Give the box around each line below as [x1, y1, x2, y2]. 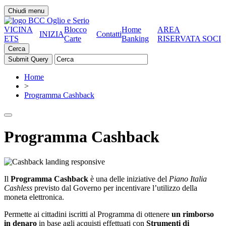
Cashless [4, 183, 32, 192]
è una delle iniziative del [88, 174, 169, 183]
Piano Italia [169, 174, 207, 183]
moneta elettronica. [4, 192, 64, 201]
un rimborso [172, 209, 214, 218]
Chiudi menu [8, 7, 44, 15]
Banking [122, 34, 149, 43]
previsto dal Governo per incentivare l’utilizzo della [32, 183, 197, 192]
